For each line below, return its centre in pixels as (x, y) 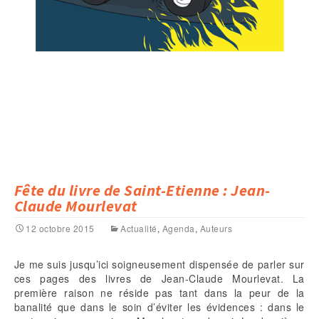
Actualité (139, 229)
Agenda (179, 229)
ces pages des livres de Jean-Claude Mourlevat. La (159, 279)
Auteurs (216, 229)
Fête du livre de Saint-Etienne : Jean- (142, 190)
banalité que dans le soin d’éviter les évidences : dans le (159, 307)
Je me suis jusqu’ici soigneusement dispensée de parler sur (159, 265)
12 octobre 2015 (60, 229)
